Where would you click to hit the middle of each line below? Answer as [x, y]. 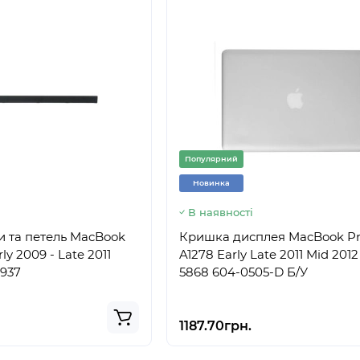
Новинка [211, 183]
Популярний [211, 159]
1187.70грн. [215, 326]
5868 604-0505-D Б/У [243, 272]
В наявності [221, 212]
